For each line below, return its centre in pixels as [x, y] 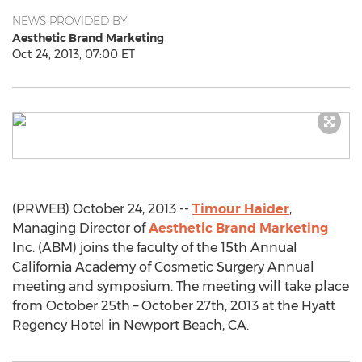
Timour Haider [241, 209]
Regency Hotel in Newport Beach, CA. [130, 325]
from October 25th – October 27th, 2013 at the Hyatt [174, 306]
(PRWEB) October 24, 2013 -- [102, 209]
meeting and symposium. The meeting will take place [181, 286]
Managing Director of [80, 228]
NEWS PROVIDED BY [70, 21]
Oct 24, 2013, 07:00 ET [74, 54]
